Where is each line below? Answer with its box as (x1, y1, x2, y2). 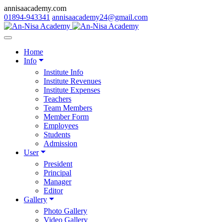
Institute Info (44, 68, 83, 76)
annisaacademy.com (4, 4, 66, 12)
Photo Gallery (44, 207, 87, 215)
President (44, 160, 72, 168)
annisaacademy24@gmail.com (52, 13, 148, 21)
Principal (44, 168, 71, 177)
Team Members (44, 104, 92, 112)
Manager (44, 177, 71, 186)
